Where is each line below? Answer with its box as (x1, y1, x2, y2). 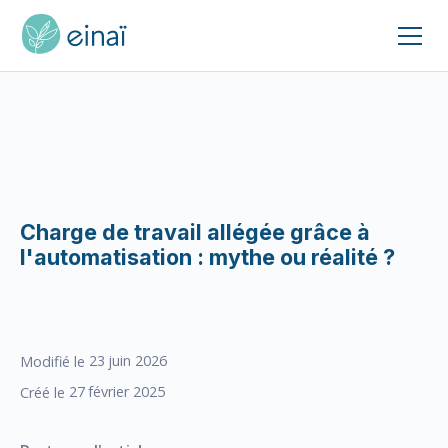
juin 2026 (108, 351, 167, 370)
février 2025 (88, 382, 165, 401)
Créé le (20, 383, 65, 402)
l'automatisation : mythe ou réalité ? (20, 244, 395, 270)
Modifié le (20, 352, 85, 371)
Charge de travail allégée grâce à (20, 219, 370, 245)
